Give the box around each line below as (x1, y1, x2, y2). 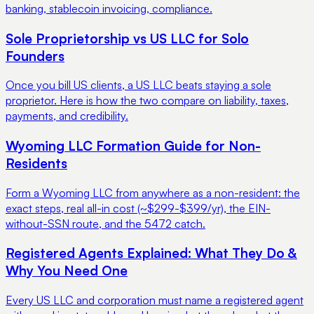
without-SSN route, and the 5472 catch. (6, 216, 205, 231)
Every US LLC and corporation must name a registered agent (6, 293, 303, 308)
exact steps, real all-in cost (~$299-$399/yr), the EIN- (6, 200, 271, 215)
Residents (6, 154, 67, 171)
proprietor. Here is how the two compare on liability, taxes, (6, 93, 289, 108)
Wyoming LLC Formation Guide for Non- (6, 137, 261, 153)
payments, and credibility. (6, 109, 128, 123)
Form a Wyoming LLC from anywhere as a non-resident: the (6, 185, 300, 200)
